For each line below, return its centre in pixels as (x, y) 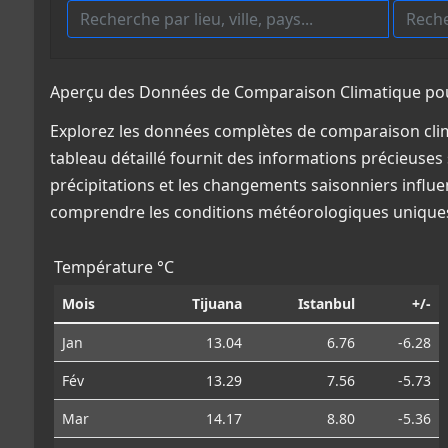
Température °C (114, 266)
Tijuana (217, 303)
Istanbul (326, 303)
